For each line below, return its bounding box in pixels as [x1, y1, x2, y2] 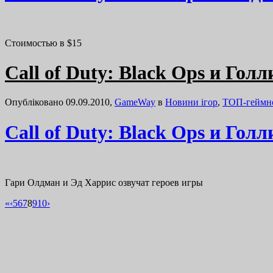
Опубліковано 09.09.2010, [5, 97, 115, 108]
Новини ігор [165, 97, 218, 108]
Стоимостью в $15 [5, 37, 82, 48]
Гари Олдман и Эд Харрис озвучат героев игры [5, 177, 203, 188]
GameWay [115, 97, 155, 108]
